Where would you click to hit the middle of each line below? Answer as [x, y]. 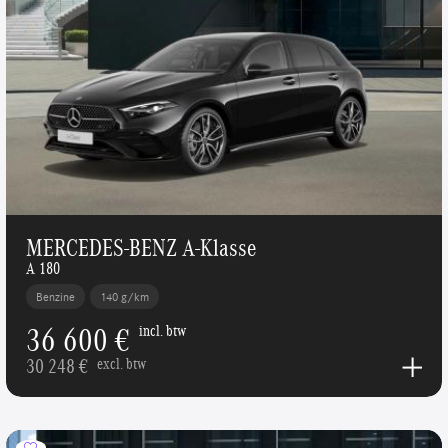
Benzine [56, 297]
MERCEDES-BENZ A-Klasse [141, 246]
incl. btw [162, 330]
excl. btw [121, 363]
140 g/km [125, 297]
